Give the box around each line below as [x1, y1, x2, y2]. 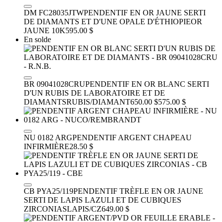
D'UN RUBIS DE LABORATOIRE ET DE [24, 88, 165, 97]
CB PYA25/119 [24, 186, 73, 195]
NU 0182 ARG [24, 133, 72, 142]
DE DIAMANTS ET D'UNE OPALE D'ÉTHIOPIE [24, 17, 191, 26]
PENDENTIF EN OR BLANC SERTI [85, 79, 209, 88]
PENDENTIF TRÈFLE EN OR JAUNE [73, 186, 203, 195]
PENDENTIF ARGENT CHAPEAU [72, 133, 192, 142]
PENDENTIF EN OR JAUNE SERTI [84, 8, 206, 17]
